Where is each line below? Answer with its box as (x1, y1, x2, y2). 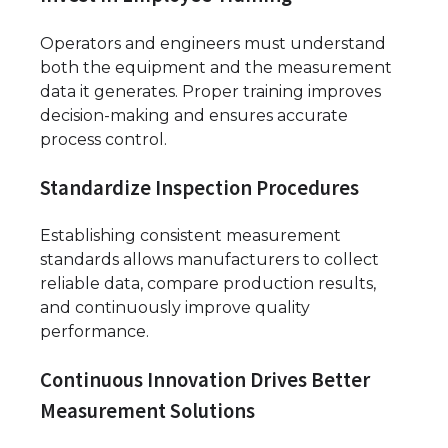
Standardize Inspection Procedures (40, 174, 359, 201)
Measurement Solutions (40, 398, 255, 425)
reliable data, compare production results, (40, 274, 376, 294)
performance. (40, 322, 149, 342)
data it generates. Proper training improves (40, 81, 381, 101)
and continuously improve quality (40, 298, 310, 318)
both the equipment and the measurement (40, 57, 392, 77)
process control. (40, 129, 167, 149)
